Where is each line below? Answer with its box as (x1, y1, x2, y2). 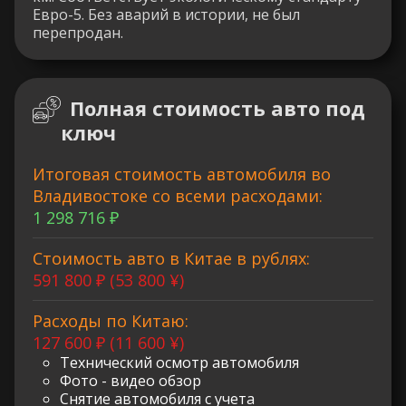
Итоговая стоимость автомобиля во (33, 162, 331, 185)
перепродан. (33, 22, 123, 43)
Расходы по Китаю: (33, 309, 188, 332)
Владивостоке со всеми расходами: (33, 184, 323, 207)
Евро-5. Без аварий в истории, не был (33, 4, 300, 24)
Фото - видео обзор (60, 370, 201, 391)
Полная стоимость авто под (69, 93, 365, 121)
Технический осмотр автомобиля (60, 352, 299, 372)
